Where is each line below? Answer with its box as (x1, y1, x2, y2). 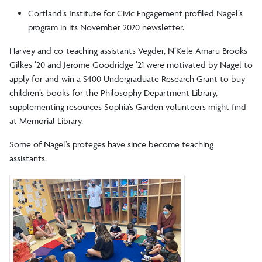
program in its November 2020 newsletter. (28, 21, 184, 33)
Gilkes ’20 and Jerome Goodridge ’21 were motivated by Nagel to (9, 58, 253, 70)
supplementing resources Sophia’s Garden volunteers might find (9, 101, 246, 112)
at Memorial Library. (9, 115, 83, 126)
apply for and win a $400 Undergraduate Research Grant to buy (9, 73, 245, 84)
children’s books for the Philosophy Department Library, (9, 87, 218, 98)
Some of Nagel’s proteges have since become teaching (9, 138, 213, 150)
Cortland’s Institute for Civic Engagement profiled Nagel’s (28, 7, 243, 19)
